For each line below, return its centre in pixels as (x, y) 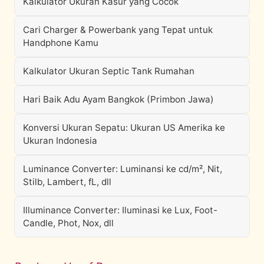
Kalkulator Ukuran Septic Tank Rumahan (109, 71)
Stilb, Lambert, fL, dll (67, 182)
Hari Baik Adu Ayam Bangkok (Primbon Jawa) (118, 99)
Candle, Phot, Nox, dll (68, 223)
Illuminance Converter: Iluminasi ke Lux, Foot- (120, 210)
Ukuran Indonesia (60, 141)
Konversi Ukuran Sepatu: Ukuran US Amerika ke (124, 128)
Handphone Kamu (61, 43)
